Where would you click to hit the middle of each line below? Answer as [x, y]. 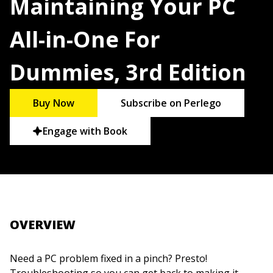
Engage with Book [85, 131]
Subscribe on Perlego [171, 103]
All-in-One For [85, 39]
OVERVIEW [43, 225]
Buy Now [54, 103]
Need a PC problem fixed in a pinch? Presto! [108, 259]
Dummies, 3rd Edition [128, 72]
